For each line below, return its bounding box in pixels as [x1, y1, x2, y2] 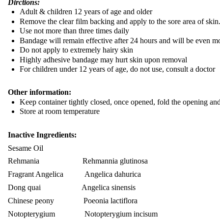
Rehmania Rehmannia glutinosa [8, 157, 148, 165]
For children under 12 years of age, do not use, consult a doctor [20, 65, 215, 74]
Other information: [8, 88, 71, 97]
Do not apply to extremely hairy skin [20, 46, 133, 55]
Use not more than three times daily [20, 27, 129, 35]
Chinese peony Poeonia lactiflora [8, 196, 137, 205]
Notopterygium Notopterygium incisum [8, 209, 158, 218]
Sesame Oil [8, 143, 43, 152]
